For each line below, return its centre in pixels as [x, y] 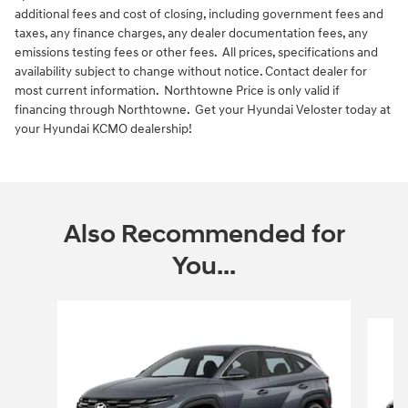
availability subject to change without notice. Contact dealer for [191, 72]
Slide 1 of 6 [43, 310]
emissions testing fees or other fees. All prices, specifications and [196, 53]
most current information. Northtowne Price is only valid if [177, 91]
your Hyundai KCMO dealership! [103, 129]
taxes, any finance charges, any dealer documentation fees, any [191, 34]
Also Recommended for [204, 235]
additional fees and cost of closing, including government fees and [199, 15]
